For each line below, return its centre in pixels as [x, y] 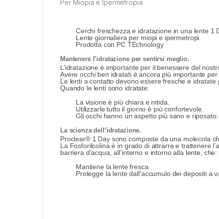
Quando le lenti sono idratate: [105, 88]
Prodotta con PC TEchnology [120, 45]
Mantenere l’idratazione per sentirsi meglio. [125, 59]
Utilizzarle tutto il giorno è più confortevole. [140, 109]
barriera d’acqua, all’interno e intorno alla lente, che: [139, 153]
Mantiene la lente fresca [112, 167]
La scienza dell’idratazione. [101, 131]
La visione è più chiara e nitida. [123, 102]
